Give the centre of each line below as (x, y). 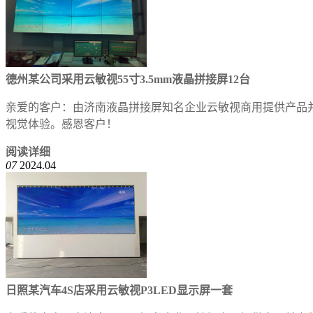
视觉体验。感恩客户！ (61, 124)
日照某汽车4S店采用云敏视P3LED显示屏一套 (119, 290)
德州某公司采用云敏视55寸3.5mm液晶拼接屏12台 (128, 79)
